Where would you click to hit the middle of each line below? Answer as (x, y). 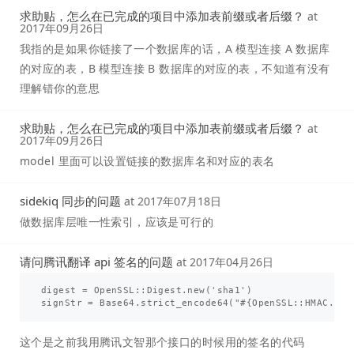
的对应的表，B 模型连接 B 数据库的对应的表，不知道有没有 (175, 68)
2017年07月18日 (179, 201)
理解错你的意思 (60, 88)
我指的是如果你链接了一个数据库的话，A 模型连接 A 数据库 (175, 48)
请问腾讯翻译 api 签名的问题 (96, 261)
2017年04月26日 (232, 262)
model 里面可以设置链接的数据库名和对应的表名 (147, 160)
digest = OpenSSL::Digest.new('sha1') (147, 290)
